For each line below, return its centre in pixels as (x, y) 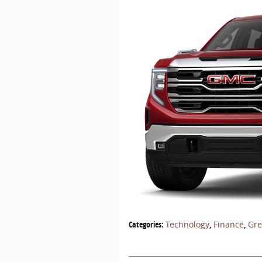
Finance (229, 224)
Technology (187, 224)
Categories (145, 224)
